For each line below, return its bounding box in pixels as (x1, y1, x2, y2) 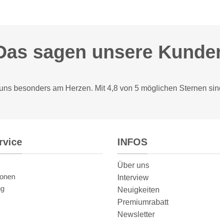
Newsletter (117, 210, 155, 219)
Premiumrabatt (117, 198, 168, 207)
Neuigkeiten (117, 186, 160, 194)
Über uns (117, 161, 149, 170)
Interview (117, 173, 149, 182)
